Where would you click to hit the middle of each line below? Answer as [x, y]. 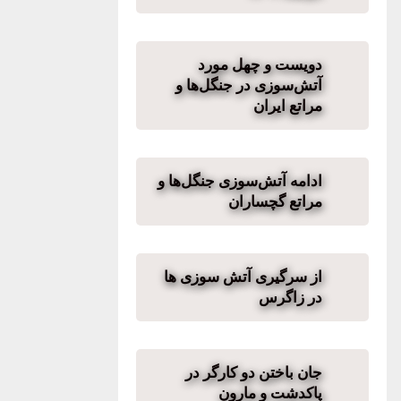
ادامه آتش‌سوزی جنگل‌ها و [240, 181]
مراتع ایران [288, 106]
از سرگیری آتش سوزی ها [243, 277]
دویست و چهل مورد [260, 64]
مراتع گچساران [272, 201]
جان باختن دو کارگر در [254, 372]
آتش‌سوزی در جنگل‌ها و [249, 85]
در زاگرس [290, 297]
